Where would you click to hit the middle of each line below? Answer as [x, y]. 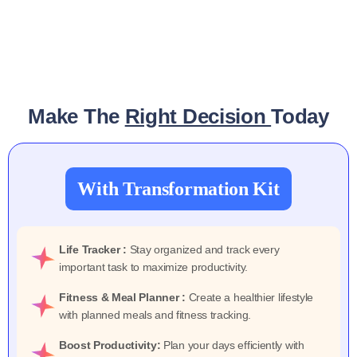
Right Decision [198, 116]
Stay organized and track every [203, 249]
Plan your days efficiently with [234, 345]
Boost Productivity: [111, 345]
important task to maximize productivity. [153, 267]
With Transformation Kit [178, 189]
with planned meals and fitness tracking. [155, 315]
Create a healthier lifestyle [249, 297]
